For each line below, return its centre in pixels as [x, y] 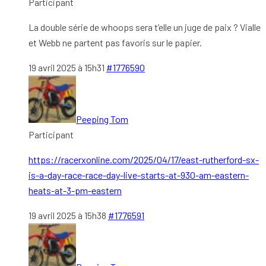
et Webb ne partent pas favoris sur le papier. [115, 42]
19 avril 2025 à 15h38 [67, 215]
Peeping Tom [102, 119]
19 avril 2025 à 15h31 [66, 67]
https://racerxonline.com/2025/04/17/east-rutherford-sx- [144, 159]
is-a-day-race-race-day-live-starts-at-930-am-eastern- [139, 175]
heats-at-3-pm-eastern [75, 190]
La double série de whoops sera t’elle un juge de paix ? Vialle [145, 27]
